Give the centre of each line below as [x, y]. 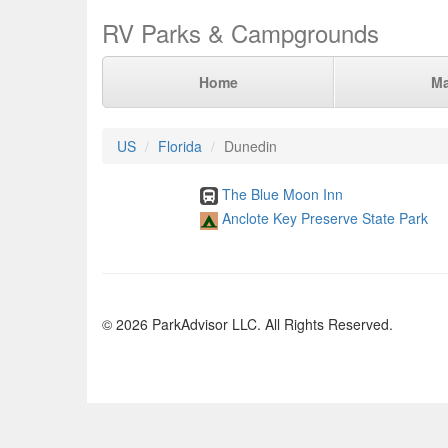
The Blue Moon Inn [282, 194]
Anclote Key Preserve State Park [324, 218]
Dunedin [250, 146]
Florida [180, 146]
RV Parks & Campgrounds [240, 32]
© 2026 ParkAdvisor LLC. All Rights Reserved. [247, 323]
